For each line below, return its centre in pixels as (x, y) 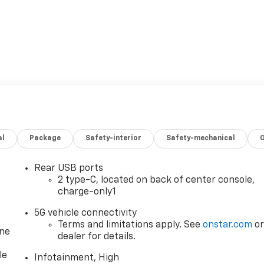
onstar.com (228, 225)
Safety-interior (114, 139)
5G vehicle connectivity (86, 214)
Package (45, 139)
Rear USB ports (69, 169)
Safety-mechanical (201, 139)
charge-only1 (87, 192)
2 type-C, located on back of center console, (156, 181)
